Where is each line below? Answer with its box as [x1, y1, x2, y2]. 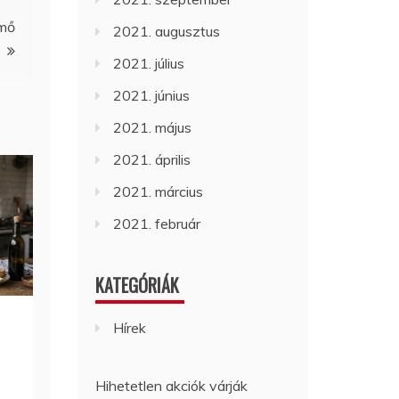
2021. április [113, 151, 191, 168]
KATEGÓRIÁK [95, 272, 180, 298]
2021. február [113, 215, 201, 232]
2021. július [113, 54, 185, 72]
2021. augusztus [113, 22, 221, 40]
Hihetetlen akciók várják [95, 377, 248, 395]
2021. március [113, 183, 204, 200]
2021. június [113, 86, 191, 104]
